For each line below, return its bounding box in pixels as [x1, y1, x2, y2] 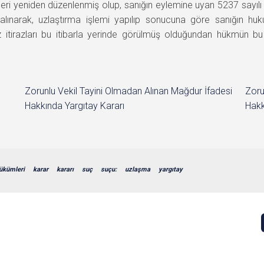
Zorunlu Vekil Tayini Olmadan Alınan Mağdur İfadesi [25, 85, 233, 97]
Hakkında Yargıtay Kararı [25, 100, 125, 111]
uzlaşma [125, 165, 150, 173]
